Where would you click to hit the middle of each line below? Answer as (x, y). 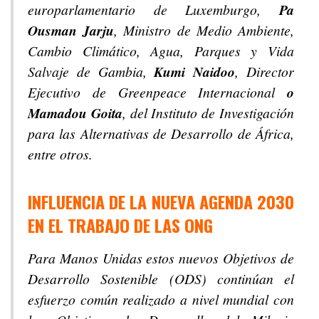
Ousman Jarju (71, 31)
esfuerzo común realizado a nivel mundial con (161, 299)
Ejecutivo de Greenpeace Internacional (157, 92)
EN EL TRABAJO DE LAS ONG (120, 225)
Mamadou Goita (75, 113)
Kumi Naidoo (195, 72)
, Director (265, 72)
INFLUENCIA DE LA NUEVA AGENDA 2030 (161, 202)
